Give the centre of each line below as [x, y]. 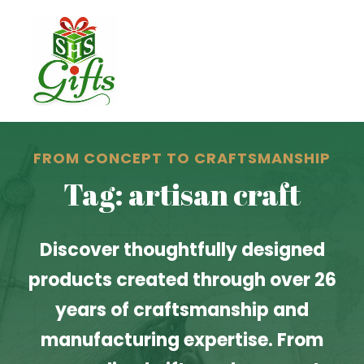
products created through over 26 [182, 280]
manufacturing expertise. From [182, 340]
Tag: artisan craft [182, 194]
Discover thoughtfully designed [182, 250]
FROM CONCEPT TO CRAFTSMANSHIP [182, 158]
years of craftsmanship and [182, 310]
